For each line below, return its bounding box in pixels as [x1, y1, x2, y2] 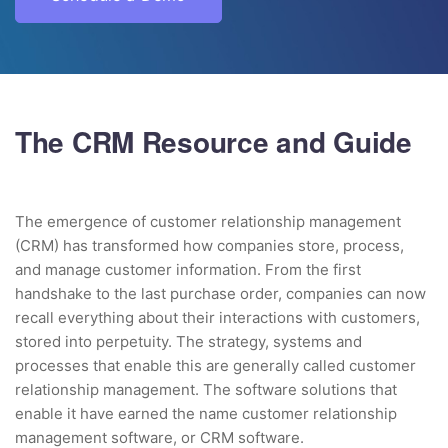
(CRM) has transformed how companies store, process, [15, 236, 404, 255]
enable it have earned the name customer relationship [15, 404, 397, 423]
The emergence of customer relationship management [15, 212, 401, 231]
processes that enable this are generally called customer [15, 356, 416, 375]
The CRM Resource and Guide [15, 121, 412, 162]
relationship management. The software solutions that [15, 380, 397, 399]
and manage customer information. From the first [15, 260, 361, 279]
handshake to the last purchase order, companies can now [15, 284, 426, 303]
